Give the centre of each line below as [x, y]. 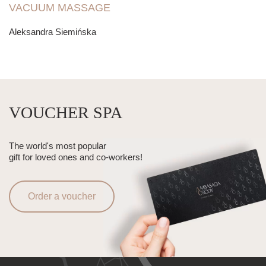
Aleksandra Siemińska [53, 32]
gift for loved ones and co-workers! [76, 157]
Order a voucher [62, 197]
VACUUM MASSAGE [60, 8]
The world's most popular [58, 146]
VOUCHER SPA [66, 113]
